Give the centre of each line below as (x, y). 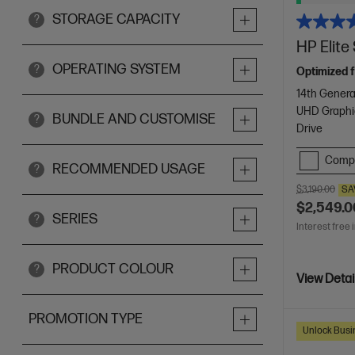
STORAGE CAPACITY (116, 19)
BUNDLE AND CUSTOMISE (134, 119)
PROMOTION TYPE (86, 319)
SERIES (75, 219)
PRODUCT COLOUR (113, 269)
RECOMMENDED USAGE (129, 169)
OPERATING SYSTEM (116, 69)
